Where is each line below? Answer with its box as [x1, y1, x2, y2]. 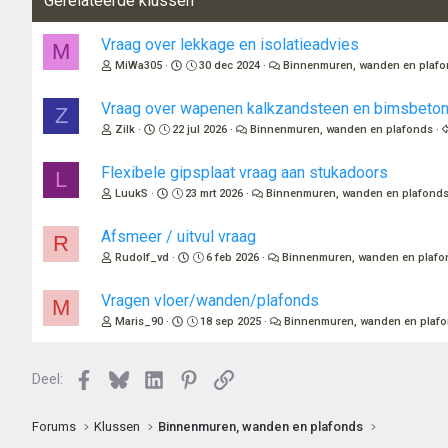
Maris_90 [115, 315, 163, 329]
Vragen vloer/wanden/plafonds [101, 291, 319, 311]
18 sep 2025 [200, 315, 262, 329]
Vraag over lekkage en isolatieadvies [101, 35, 359, 55]
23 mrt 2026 [185, 187, 244, 201]
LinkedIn [162, 369, 215, 386]
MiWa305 [115, 59, 162, 73]
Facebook [92, 369, 154, 386]
